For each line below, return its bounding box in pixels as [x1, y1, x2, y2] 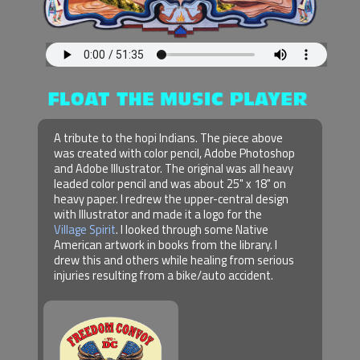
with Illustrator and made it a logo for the [54, 204, 262, 223]
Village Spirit [54, 219, 116, 239]
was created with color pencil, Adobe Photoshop [54, 143, 295, 162]
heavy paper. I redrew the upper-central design [54, 189, 288, 208]
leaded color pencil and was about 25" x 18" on [54, 174, 286, 193]
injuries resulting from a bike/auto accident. [54, 265, 273, 284]
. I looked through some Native [116, 219, 268, 239]
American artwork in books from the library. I [54, 235, 277, 254]
